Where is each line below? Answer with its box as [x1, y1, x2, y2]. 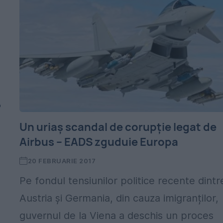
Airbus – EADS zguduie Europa [19, 134, 179, 149]
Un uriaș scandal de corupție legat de [19, 119, 217, 134]
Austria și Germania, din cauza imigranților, [19, 192, 219, 204]
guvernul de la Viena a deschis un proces [19, 210, 214, 222]
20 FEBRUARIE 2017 [27, 157, 96, 165]
